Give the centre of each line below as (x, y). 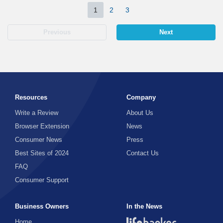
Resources (31, 97)
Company (141, 97)
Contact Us (143, 153)
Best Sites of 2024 (42, 153)
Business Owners (42, 206)
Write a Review (37, 113)
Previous (57, 32)
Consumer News (39, 140)
